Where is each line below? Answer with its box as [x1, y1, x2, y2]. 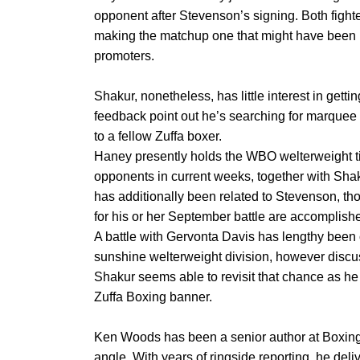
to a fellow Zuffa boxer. [94, 129, 222, 143]
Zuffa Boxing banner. [94, 290, 212, 304]
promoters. [94, 49, 154, 63]
